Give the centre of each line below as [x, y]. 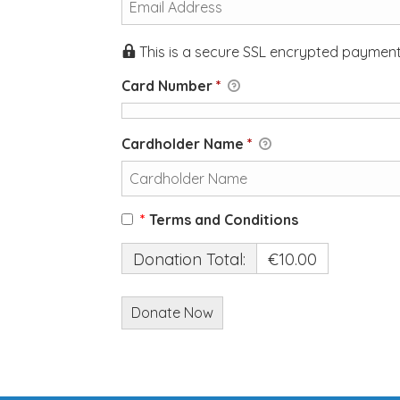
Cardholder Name [185, 144]
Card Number [169, 86]
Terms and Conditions [222, 220]
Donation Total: [190, 259]
